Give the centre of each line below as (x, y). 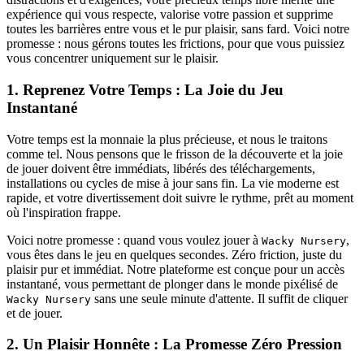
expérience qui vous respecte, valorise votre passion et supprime (170, 15)
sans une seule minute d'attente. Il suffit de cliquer (219, 298)
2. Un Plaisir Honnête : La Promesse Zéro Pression (174, 344)
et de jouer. (35, 313)
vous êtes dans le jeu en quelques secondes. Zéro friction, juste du (174, 254)
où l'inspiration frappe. (64, 212)
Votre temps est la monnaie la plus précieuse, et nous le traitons (167, 139)
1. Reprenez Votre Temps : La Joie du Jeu (145, 89)
